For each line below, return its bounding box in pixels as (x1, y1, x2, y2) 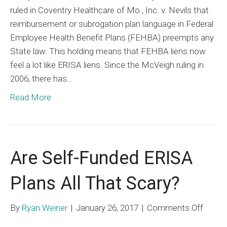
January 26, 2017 (76, 202, 138, 213)
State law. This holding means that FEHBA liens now (10, 46, 206, 56)
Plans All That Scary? (10, 172, 180, 194)
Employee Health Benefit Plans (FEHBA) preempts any (10, 32, 214, 43)
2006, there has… (10, 73, 72, 84)
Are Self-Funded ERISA (10, 147, 193, 169)
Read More (10, 92, 51, 102)
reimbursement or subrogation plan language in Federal (10, 18, 213, 29)
